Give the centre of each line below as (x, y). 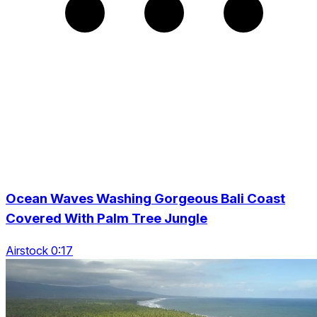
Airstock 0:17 (39, 250)
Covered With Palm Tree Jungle (106, 218)
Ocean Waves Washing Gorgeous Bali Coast (145, 198)
